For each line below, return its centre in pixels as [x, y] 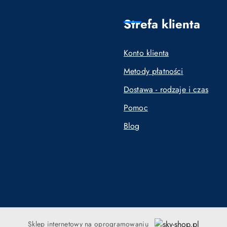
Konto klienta [146, 53]
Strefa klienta [162, 24]
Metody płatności [154, 71]
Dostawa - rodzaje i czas [166, 89]
